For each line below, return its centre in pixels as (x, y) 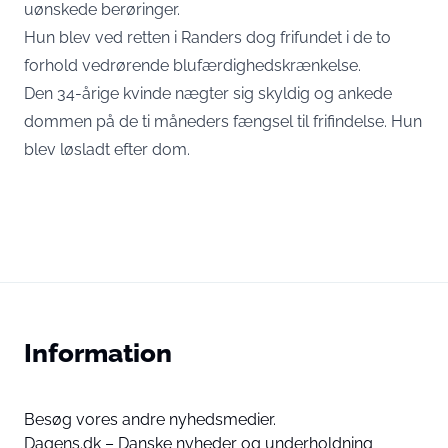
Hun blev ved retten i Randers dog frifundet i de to (207, 38)
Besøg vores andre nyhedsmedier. (150, 420)
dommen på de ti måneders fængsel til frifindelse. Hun (223, 122)
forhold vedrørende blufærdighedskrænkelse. (192, 66)
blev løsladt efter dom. (107, 150)
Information (98, 353)
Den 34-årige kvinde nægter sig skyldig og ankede (208, 94)
